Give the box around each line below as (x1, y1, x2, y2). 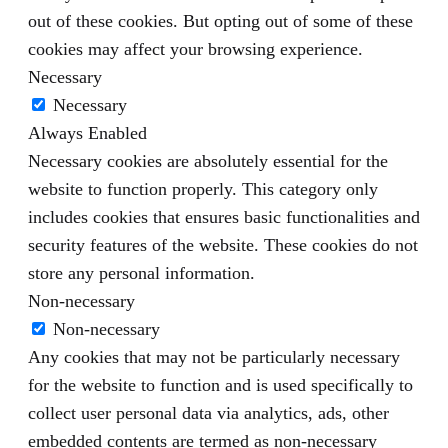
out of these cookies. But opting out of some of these (28, 10, 413, 31)
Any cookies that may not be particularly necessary (28, 346, 400, 367)
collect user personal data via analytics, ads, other (28, 402, 389, 423)
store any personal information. (28, 262, 255, 283)
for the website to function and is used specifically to (28, 374, 413, 395)
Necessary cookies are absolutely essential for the (28, 150, 388, 171)
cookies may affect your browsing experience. (28, 38, 363, 59)
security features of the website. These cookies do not (28, 234, 418, 255)
